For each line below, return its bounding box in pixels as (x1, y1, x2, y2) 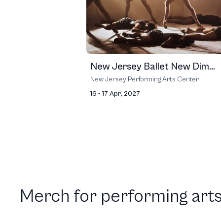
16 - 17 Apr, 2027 (90, 90, 140, 98)
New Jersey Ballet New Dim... (90, 61, 215, 73)
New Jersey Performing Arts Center (90, 75, 199, 83)
